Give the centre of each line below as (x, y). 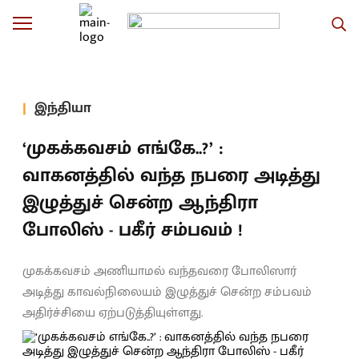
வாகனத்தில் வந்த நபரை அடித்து (171, 175)
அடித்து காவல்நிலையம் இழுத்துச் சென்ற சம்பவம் (167, 292)
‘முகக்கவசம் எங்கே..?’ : (123, 148)
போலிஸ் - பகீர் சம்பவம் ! (132, 230)
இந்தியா (63, 108)
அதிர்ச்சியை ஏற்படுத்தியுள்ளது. (113, 313)
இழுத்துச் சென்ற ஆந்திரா (140, 203)
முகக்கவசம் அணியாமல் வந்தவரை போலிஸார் (159, 271)
